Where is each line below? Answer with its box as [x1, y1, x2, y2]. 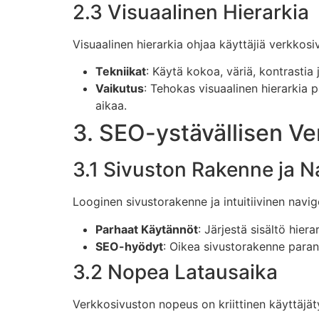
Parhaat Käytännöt [95, 221, 198, 236]
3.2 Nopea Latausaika [73, 259, 278, 284]
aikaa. [95, 98, 127, 113]
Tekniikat [95, 64, 146, 79]
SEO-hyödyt [95, 239, 163, 253]
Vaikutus [95, 81, 144, 96]
